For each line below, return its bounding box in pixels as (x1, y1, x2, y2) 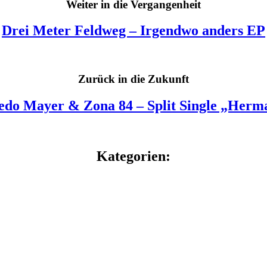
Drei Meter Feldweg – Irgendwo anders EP (2, 23, 265, 39)
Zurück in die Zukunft (78, 73, 189, 86)
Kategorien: (97, 148, 170, 164)
